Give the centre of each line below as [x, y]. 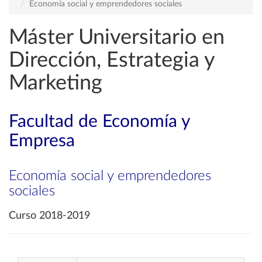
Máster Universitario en [117, 37]
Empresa [42, 141]
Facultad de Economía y [99, 122]
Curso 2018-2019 [49, 216]
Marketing [56, 83]
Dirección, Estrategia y [112, 60]
